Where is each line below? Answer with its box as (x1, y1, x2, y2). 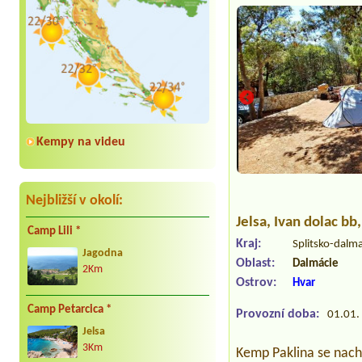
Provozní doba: (236, 308, 320, 322)
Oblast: (236, 257, 276, 271)
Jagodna (82, 248, 123, 259)
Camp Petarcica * (27, 303, 112, 316)
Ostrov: (236, 276, 277, 290)
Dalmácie (293, 258, 339, 271)
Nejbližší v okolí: (26, 193, 123, 209)
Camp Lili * (27, 225, 81, 238)
